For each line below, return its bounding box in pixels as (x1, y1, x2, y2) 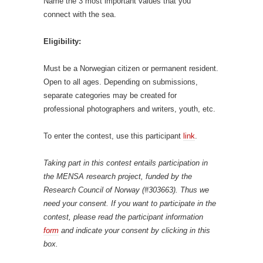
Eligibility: (43, 36, 81, 46)
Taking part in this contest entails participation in (43, 158, 208, 167)
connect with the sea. (43, 9, 116, 19)
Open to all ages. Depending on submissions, (43, 77, 198, 86)
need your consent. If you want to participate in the (43, 198, 216, 208)
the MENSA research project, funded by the (43, 171, 192, 181)
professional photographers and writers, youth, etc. (43, 104, 215, 113)
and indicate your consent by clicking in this (59, 225, 210, 235)
